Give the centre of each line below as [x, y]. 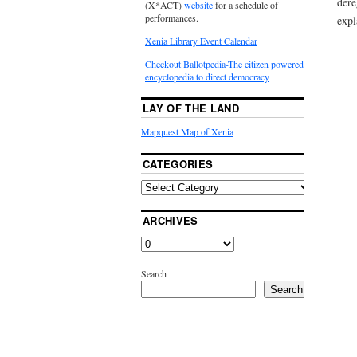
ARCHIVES [171, 221]
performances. [172, 18]
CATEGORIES [178, 164]
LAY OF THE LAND [191, 108]
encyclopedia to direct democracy [207, 77]
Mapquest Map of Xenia [187, 132]
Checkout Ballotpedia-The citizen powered [224, 64]
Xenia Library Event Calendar [201, 41]
